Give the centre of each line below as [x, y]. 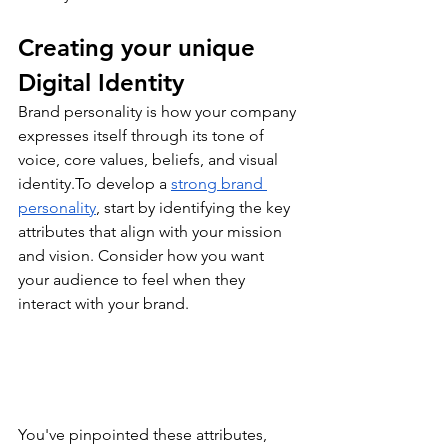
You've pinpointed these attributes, [144, 435]
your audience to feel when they [133, 280]
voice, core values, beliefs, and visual [150, 160]
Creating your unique [140, 48]
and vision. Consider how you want [143, 256]
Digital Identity [101, 83]
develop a [131, 184]
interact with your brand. [103, 304]
